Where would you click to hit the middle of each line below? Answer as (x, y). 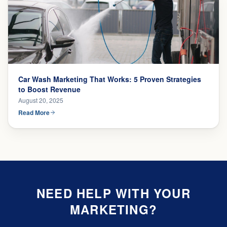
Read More (34, 112)
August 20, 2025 (41, 100)
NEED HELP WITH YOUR (113, 193)
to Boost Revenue (49, 89)
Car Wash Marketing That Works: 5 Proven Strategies (110, 79)
